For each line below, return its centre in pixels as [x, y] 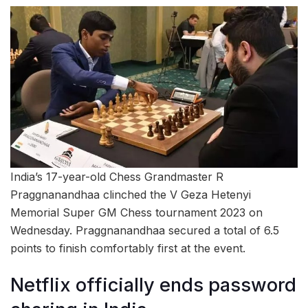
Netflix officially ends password [153, 285]
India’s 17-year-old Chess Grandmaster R [117, 177]
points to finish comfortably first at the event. [128, 249]
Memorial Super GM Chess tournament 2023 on [136, 213]
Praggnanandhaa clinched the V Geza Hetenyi [131, 195]
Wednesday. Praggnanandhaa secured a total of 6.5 [145, 231]
